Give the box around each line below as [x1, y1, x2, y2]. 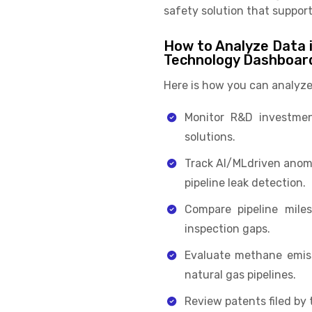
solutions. [184, 130, 235, 143]
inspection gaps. [184, 221, 270, 235]
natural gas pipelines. [184, 267, 296, 281]
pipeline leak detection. [184, 175, 306, 189]
